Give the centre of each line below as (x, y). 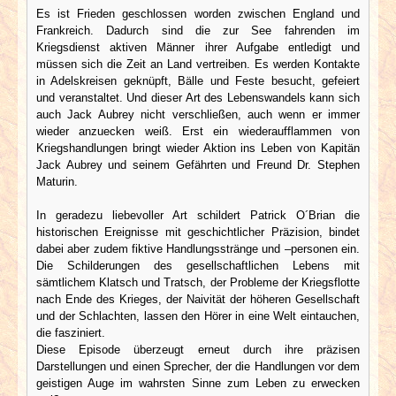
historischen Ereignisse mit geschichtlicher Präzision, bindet (198, 232)
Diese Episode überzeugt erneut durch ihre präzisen (198, 349)
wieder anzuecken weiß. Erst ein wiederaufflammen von (198, 131)
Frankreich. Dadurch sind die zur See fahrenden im (198, 30)
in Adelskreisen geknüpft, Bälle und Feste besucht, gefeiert (198, 80)
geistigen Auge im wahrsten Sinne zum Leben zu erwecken (198, 383)
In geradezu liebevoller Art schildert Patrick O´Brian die (198, 215)
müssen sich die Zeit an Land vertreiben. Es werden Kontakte (198, 64)
